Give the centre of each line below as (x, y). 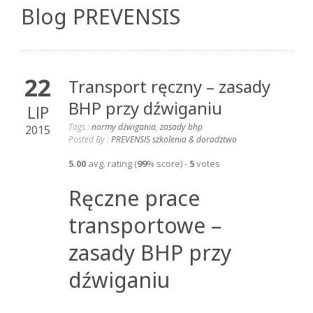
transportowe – (145, 225)
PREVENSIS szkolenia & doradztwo (174, 139)
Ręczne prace (134, 198)
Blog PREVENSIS (101, 16)
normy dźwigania (124, 127)
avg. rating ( (111, 163)
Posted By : (90, 139)
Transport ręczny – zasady (169, 86)
